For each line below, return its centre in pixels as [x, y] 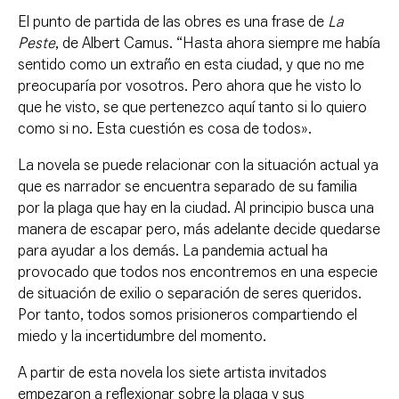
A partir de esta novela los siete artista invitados [172, 373]
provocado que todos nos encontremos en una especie [198, 273]
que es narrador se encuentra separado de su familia [187, 187]
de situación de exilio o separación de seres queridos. [190, 294]
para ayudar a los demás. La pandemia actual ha [173, 251]
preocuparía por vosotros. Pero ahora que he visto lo [190, 86]
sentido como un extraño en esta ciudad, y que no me [191, 65]
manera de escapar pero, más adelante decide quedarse [199, 230]
